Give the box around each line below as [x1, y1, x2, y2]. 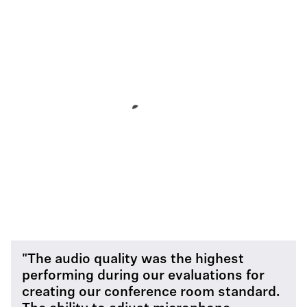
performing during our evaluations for [22, 269, 265, 283]
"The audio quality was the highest [22, 253, 244, 267]
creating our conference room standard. [22, 286, 280, 299]
